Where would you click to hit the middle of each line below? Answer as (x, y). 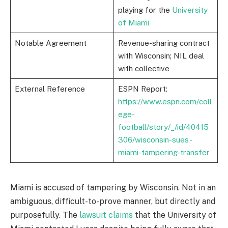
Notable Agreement (50, 43)
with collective (144, 68)
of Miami (133, 22)
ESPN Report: (142, 89)
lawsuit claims (106, 215)
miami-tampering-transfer (164, 152)
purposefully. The (45, 215)
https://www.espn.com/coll (165, 101)
